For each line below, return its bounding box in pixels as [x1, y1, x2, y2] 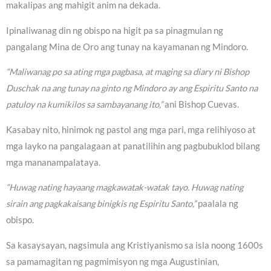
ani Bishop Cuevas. [163, 99, 239, 110]
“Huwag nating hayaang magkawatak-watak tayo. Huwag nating [6, 182, 243, 193]
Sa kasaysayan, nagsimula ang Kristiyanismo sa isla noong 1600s [6, 240, 263, 250]
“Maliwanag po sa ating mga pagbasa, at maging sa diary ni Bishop [6, 67, 249, 77]
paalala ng [196, 198, 238, 209]
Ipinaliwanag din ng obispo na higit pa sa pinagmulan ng [6, 25, 223, 36]
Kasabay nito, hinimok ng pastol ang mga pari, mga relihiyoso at [6, 124, 256, 135]
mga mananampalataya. [6, 157, 100, 168]
